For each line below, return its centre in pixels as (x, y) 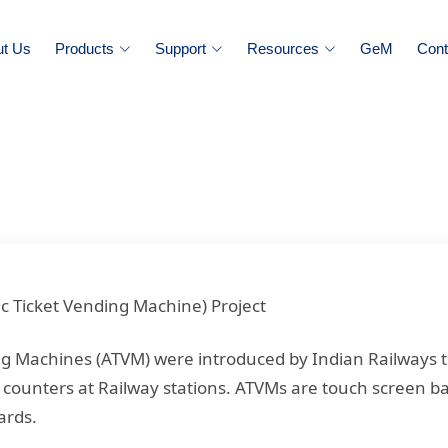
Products (84, 48)
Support (180, 48)
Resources (283, 48)
